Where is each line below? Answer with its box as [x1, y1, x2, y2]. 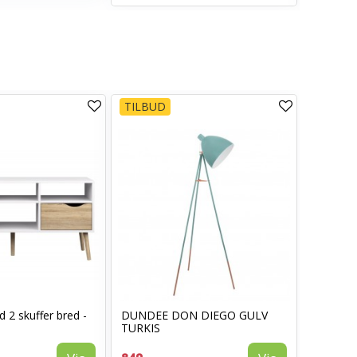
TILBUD [124, 99, 166, 114]
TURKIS [121, 320, 160, 335]
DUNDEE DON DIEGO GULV [121, 308, 268, 323]
